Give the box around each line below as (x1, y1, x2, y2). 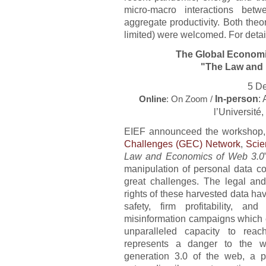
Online (138, 94, 166, 104)
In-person (214, 93, 258, 104)
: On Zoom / (166, 94, 215, 104)
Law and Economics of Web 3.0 (124, 150, 265, 161)
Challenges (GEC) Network (124, 138, 240, 149)
